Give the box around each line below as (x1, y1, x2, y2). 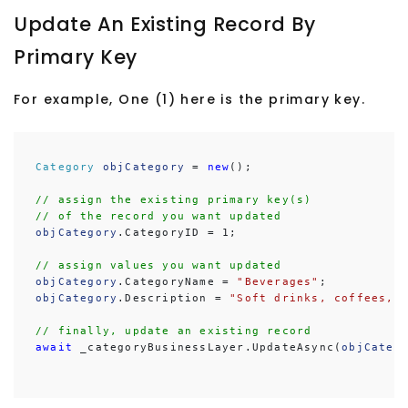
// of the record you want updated (36, 210, 282, 223)
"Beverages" (237, 276, 320, 289)
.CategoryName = (117, 276, 238, 289)
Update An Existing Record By (14, 11, 316, 38)
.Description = (117, 292, 230, 305)
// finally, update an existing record (36, 325, 312, 338)
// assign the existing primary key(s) (36, 194, 312, 207)
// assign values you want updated (36, 260, 282, 272)
